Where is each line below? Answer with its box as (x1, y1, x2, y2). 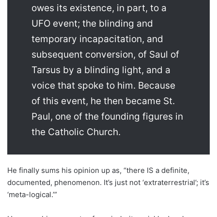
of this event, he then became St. (31, 95, 175, 107)
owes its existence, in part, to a (31, 2, 167, 14)
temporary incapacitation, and (31, 33, 163, 45)
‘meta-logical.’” (7, 190, 57, 200)
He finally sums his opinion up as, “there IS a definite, (7, 166, 189, 175)
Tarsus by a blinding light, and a (31, 64, 170, 76)
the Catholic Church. (31, 126, 121, 138)
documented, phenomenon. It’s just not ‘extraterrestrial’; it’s (7, 178, 209, 187)
